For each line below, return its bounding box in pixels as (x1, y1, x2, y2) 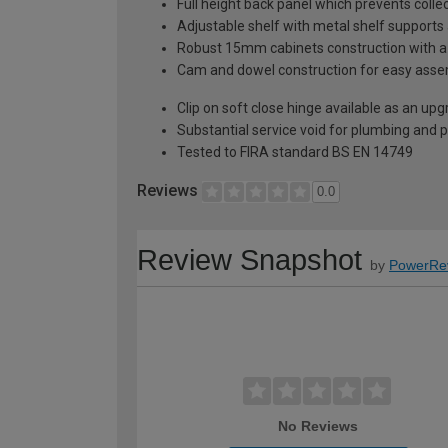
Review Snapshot (137, 243, 362, 276)
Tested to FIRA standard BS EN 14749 (177, 144, 413, 161)
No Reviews (278, 417, 359, 434)
